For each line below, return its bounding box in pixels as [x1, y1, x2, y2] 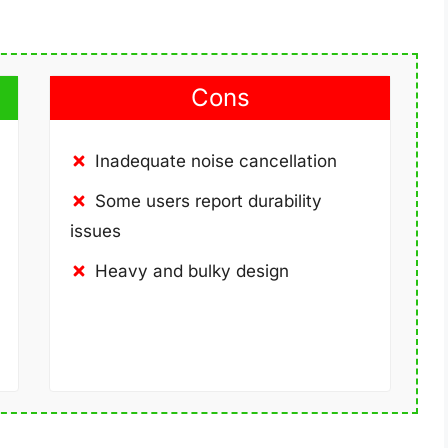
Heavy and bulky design [95, 260, 289, 281]
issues [70, 220, 121, 241]
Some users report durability [95, 190, 322, 211]
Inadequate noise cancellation [95, 150, 337, 171]
